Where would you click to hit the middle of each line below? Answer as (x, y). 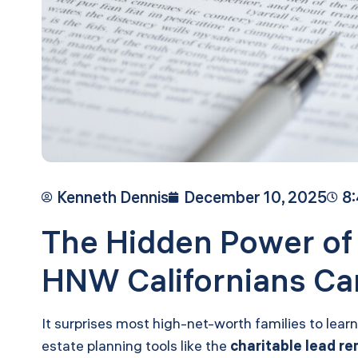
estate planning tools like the (136, 346)
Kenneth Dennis (113, 197)
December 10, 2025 (255, 197)
